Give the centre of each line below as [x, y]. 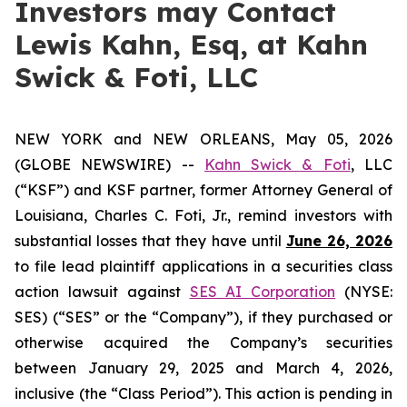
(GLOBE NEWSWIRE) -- [109, 164]
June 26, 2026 [339, 241]
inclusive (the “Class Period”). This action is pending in [203, 393]
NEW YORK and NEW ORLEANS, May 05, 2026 [203, 139]
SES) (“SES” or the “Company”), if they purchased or [203, 317]
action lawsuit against [102, 292]
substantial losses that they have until [150, 241]
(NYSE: [364, 292]
